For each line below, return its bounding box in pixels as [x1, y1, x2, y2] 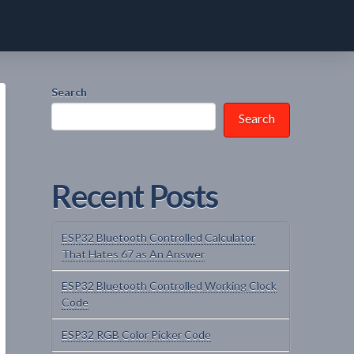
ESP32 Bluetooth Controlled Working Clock [62, 279, 277, 293]
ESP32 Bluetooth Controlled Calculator [62, 231, 256, 245]
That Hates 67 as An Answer [62, 247, 205, 262]
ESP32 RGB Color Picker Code [62, 327, 212, 341]
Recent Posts [51, 177, 218, 216]
